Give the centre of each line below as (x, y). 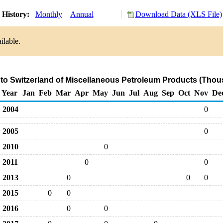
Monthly (49, 14)
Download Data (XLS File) (178, 14)
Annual (82, 14)
